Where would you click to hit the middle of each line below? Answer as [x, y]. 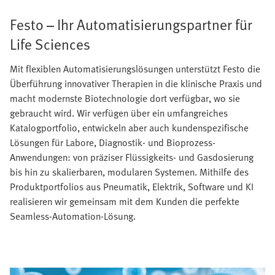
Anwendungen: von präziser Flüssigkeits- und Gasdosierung [132, 157]
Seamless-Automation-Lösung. [73, 216]
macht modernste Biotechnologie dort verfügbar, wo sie [125, 99]
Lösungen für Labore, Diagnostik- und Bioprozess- [113, 143]
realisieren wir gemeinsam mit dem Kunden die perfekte [125, 202]
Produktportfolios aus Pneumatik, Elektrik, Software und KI [132, 187]
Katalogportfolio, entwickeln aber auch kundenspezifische [129, 128]
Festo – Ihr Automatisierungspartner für [131, 25]
